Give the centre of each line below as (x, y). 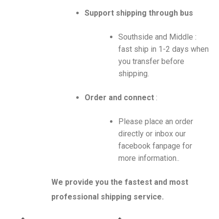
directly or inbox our (152, 134)
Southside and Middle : (158, 37)
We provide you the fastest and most (120, 182)
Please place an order (156, 122)
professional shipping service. (107, 197)
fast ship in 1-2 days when (164, 49)
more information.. (149, 158)
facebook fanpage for (155, 146)
